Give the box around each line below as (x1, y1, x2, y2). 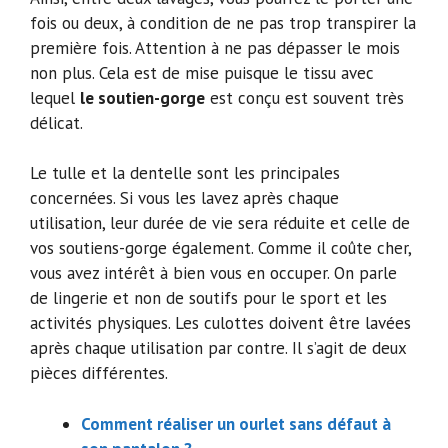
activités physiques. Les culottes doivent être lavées (30, 312, 411, 335)
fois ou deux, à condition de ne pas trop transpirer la (30, 11, 416, 34)
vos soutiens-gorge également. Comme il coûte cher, (30, 237, 411, 260)
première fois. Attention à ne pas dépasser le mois (30, 36, 400, 59)
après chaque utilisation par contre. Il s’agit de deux (30, 337, 406, 360)
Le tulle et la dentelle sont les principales (30, 162, 340, 185)
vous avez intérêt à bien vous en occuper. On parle (30, 262, 397, 285)
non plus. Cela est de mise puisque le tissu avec (30, 61, 374, 84)
